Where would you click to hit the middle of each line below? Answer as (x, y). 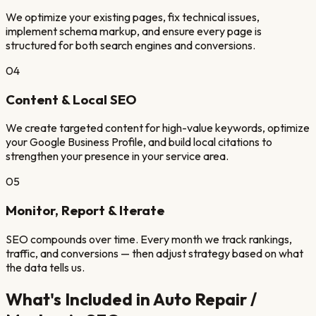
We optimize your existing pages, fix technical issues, (133, 17)
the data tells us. (45, 267)
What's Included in (79, 299)
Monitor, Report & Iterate (85, 210)
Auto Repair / (205, 299)
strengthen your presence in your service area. (117, 156)
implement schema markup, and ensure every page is (134, 31)
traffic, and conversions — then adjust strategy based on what (154, 253)
